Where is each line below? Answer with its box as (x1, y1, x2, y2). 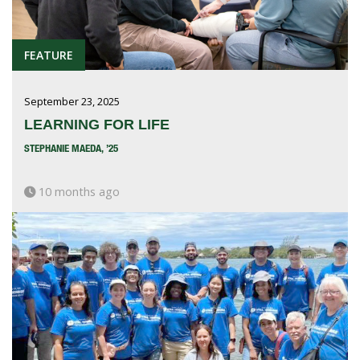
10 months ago (35, 184, 120, 200)
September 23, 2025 (24, 94, 120, 109)
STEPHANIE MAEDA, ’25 (24, 141, 118, 155)
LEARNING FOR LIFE (24, 117, 170, 133)
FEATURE (24, 47, 73, 63)
